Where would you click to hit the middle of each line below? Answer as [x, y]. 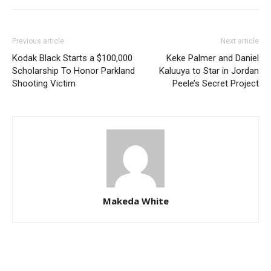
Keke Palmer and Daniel [213, 58]
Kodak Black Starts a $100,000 [72, 58]
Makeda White [135, 201]
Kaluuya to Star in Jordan [209, 71]
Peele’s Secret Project [216, 84]
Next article [240, 41]
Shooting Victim [44, 84]
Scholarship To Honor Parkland [73, 71]
